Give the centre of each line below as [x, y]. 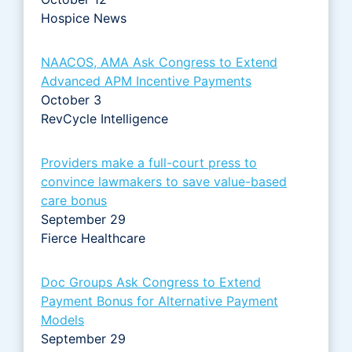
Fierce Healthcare [95, 238]
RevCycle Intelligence [104, 118]
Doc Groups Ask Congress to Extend [151, 282]
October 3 [71, 99]
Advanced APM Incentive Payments [146, 81]
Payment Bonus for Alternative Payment [159, 301]
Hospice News [84, 18]
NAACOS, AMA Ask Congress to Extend [159, 62]
